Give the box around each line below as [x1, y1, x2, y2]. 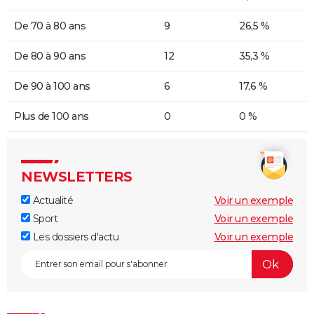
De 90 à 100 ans [14, 80, 90, 93]
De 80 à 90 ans [14, 50, 86, 63]
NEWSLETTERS [21, 168, 132, 186]
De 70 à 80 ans [14, 20, 86, 33]
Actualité [30, 194, 73, 207]
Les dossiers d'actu [30, 231, 118, 244]
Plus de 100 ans [14, 110, 89, 123]
